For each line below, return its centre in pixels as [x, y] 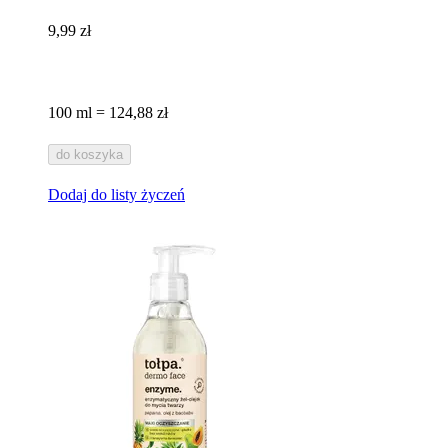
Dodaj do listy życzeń [116, 195]
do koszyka [89, 155]
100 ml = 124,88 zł [108, 113]
